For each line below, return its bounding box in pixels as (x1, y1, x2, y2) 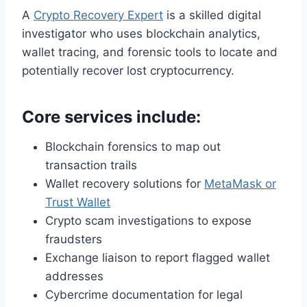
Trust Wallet (45, 195, 110, 209)
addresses (45, 269, 103, 283)
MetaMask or (204, 176, 276, 191)
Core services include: (22, 106, 201, 127)
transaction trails (45, 158, 137, 172)
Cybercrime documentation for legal (45, 287, 243, 302)
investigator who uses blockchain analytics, (22, 26, 260, 40)
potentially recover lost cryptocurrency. (22, 63, 234, 77)
